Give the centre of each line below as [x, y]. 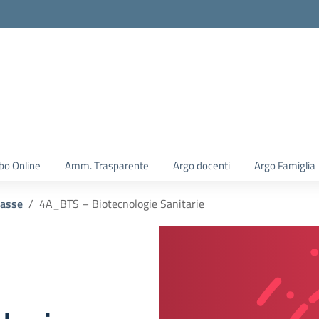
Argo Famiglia [285, 166]
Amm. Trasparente [107, 166]
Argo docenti [202, 166]
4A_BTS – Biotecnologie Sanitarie [122, 204]
